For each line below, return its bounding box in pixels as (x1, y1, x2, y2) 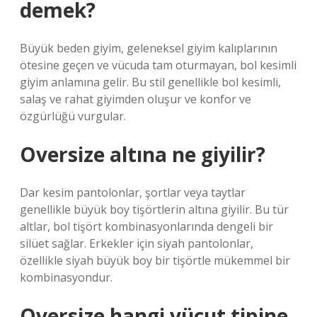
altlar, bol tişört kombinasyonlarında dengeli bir (20, 219, 273, 234)
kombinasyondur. (20, 270, 113, 285)
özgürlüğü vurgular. (20, 108, 126, 124)
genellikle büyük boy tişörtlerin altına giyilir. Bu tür (20, 202, 289, 217)
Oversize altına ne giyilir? (20, 141, 265, 168)
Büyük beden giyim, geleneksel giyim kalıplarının (20, 40, 277, 56)
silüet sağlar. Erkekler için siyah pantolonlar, (20, 236, 253, 251)
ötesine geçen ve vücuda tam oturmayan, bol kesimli (20, 57, 296, 73)
